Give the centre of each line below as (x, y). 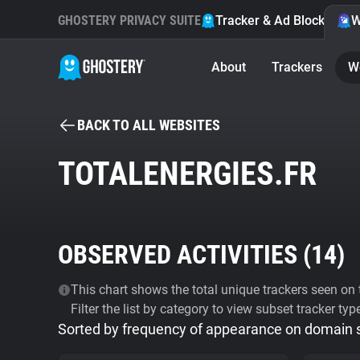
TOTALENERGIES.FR (187, 174)
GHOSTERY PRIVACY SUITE (129, 20)
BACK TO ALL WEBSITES (149, 125)
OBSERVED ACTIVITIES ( (184, 255)
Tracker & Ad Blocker (276, 20)
